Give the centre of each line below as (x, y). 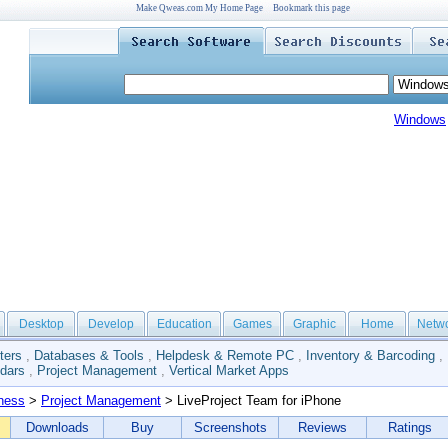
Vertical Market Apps (229, 370)
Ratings (409, 427)
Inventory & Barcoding (370, 355)
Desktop (41, 324)
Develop (111, 324)
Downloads (57, 427)
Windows (420, 119)
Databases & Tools (89, 355)
